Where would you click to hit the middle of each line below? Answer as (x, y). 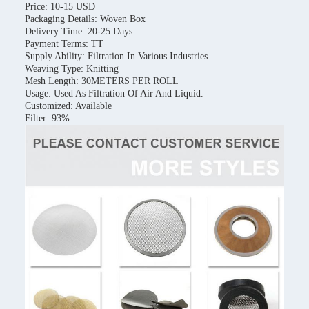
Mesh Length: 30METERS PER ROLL (102, 81)
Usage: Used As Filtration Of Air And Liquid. (114, 93)
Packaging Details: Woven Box (85, 19)
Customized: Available (68, 106)
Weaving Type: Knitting (72, 68)
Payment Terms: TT (64, 43)
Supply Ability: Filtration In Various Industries (116, 56)
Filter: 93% (47, 118)
